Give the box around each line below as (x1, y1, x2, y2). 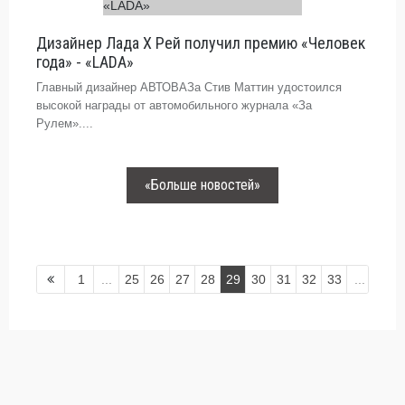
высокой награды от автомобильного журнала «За (36, 99, 312, 112)
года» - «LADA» (36, 52, 134, 71)
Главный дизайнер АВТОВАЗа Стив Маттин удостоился (36, 80, 342, 94)
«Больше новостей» (145, 176, 260, 193)
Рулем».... (36, 117, 93, 130)
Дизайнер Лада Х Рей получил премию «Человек (36, 33, 365, 52)
